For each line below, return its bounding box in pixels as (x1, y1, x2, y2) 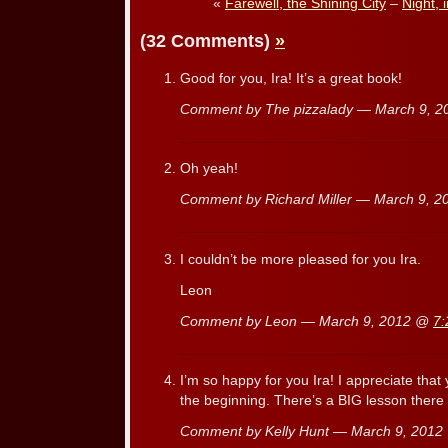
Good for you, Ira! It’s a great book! (180, 70, 402, 86)
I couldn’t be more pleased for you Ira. (180, 251, 421, 267)
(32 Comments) (140, 31, 275, 52)
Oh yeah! (180, 161, 238, 177)
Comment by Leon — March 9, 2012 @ (180, 313, 433, 329)
